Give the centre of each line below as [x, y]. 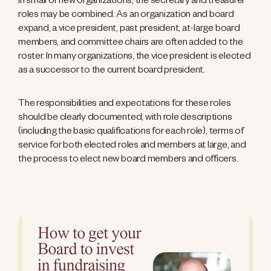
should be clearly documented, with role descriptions [125, 119]
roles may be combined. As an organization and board [126, 16]
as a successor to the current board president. [112, 72]
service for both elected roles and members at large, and [132, 147]
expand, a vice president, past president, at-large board [129, 30]
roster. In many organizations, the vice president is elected [135, 58]
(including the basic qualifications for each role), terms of [131, 133]
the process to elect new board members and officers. [129, 161]
